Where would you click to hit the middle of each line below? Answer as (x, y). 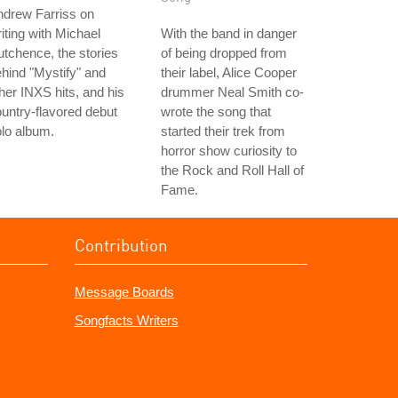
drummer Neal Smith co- (232, 92)
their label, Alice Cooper (229, 72)
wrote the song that (216, 111)
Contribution (121, 245)
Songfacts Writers (126, 320)
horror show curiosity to (229, 151)
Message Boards (124, 292)
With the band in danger (229, 33)
